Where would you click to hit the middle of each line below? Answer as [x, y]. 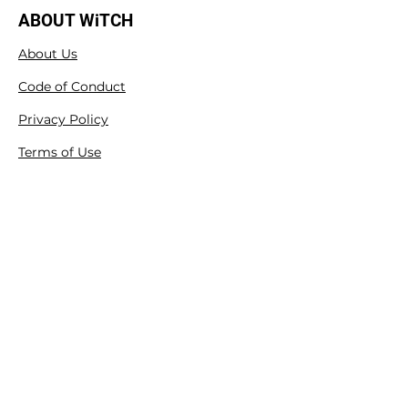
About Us [48, 54]
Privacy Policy [63, 119]
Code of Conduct [72, 87]
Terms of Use [60, 152]
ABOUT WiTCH [76, 20]
